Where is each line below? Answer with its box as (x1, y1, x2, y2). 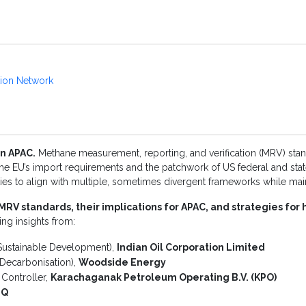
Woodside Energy (79, 256, 166, 268)
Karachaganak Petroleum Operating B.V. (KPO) (51, 271, 277, 283)
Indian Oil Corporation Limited (117, 241, 265, 253)
